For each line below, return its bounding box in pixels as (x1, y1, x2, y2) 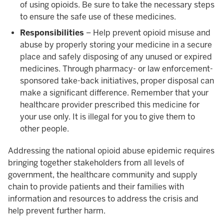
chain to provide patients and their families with (8, 182, 184, 192)
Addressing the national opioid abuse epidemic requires (8, 146, 214, 156)
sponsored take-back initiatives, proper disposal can (20, 76, 214, 86)
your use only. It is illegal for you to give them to (20, 112, 195, 122)
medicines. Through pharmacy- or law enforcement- (20, 64, 213, 74)
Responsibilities (20, 28, 84, 38)
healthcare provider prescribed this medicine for (20, 100, 199, 110)
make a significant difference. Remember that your (20, 88, 208, 98)
